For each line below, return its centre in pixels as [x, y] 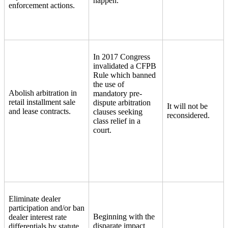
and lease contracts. [41, 111]
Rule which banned [124, 75]
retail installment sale [42, 102]
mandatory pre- [118, 93]
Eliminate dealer [35, 198]
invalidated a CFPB [125, 66]
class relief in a [117, 121]
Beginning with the [124, 216]
